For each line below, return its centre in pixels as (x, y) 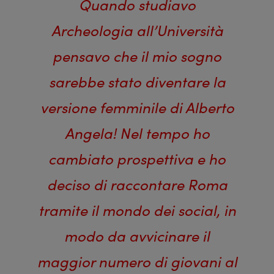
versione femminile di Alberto (137, 107)
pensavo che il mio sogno (137, 56)
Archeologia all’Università (137, 30)
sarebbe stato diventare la (137, 82)
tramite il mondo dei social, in (137, 210)
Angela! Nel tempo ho (137, 133)
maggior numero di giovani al (137, 261)
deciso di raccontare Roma (137, 184)
